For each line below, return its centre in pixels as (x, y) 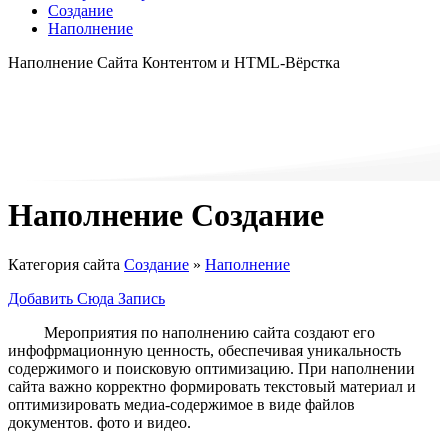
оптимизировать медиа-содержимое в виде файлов (181, 404)
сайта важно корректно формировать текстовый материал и (212, 386)
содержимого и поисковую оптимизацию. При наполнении (211, 368)
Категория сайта (66, 264)
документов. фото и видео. (99, 422)
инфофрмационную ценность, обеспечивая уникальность (204, 350)
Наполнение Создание (166, 215)
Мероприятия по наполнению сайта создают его (209, 332)
